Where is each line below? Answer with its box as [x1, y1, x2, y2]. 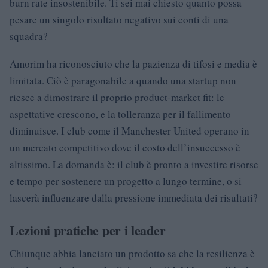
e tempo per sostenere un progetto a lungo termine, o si [10, 174, 242, 188]
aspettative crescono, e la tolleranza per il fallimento [10, 107, 231, 121]
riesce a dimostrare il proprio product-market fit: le [10, 90, 224, 104]
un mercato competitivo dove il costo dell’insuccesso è [10, 141, 240, 154]
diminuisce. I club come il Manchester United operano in [10, 124, 249, 138]
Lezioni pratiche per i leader [10, 220, 166, 240]
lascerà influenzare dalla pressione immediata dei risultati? [10, 191, 258, 205]
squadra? [10, 29, 48, 43]
